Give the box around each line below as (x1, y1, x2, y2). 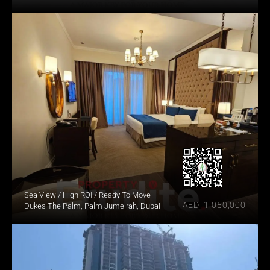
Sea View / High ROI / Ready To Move (24, 190, 151, 199)
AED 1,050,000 (183, 200, 246, 210)
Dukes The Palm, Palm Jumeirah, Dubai (24, 201, 160, 210)
